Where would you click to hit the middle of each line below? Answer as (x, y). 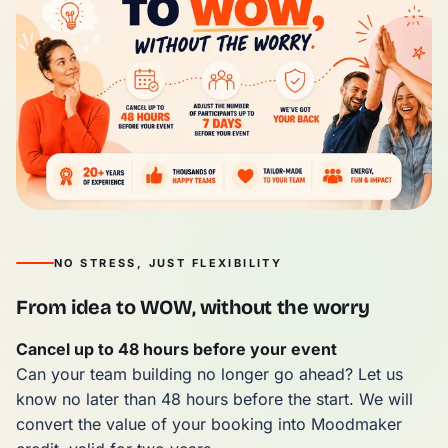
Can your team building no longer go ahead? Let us (209, 374)
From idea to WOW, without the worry (193, 307)
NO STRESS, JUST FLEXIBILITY (168, 263)
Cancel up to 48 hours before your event (176, 349)
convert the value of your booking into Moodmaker (209, 424)
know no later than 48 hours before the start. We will (214, 399)
